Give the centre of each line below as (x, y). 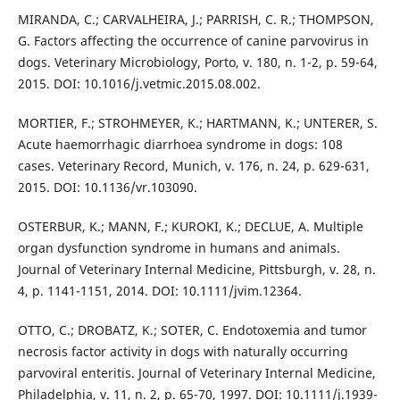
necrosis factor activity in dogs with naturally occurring (183, 351)
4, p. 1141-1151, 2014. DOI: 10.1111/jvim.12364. (159, 290)
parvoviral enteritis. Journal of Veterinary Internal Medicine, (196, 372)
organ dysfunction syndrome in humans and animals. (179, 247)
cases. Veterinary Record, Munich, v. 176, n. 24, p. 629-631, (193, 165)
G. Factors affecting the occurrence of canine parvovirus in (193, 40)
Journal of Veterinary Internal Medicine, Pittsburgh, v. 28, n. (196, 269)
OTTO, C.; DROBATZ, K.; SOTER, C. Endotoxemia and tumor (192, 329)
